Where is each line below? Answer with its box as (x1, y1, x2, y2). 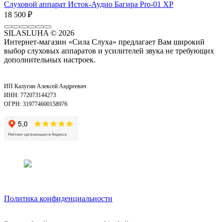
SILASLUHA (4, 28, 51, 37)
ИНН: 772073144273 (4, 91, 56, 99)
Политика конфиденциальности (4, 194, 112, 203)
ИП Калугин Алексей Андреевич (4, 82, 86, 90)
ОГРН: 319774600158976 (4, 100, 67, 108)
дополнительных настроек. (4, 55, 96, 64)
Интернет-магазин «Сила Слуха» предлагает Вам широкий (4, 37, 205, 46)
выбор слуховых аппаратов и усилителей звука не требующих (4, 46, 214, 55)
